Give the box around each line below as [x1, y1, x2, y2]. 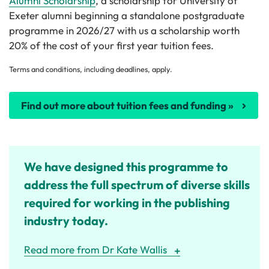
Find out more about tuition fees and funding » [21, 98, 234, 112]
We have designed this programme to [24, 159, 228, 174]
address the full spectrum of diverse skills [24, 177, 250, 192]
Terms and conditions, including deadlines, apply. [9, 64, 172, 74]
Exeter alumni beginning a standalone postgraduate [9, 8, 244, 22]
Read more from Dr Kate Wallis [24, 243, 167, 256]
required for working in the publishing [24, 195, 230, 210]
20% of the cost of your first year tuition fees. [9, 38, 214, 52]
